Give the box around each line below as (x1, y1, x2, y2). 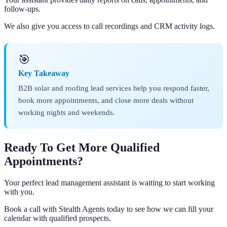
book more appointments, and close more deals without (18, 96, 194, 105)
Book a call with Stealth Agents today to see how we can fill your (4, 205, 213, 214)
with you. (4, 187, 34, 197)
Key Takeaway (18, 69, 69, 78)
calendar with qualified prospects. (4, 214, 111, 223)
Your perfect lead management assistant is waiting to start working (4, 178, 215, 187)
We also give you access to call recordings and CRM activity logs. (4, 22, 215, 31)
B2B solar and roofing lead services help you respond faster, (18, 84, 209, 93)
